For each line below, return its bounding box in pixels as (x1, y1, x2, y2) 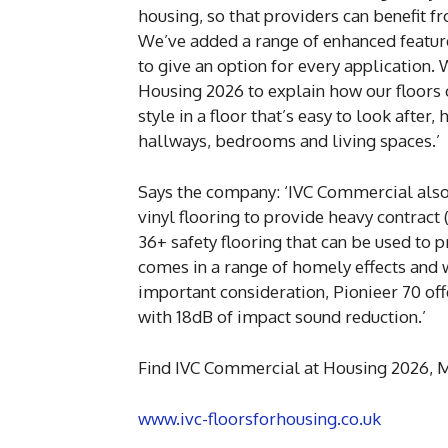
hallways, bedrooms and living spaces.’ (138, 130, 440, 151)
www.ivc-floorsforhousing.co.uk (138, 408, 381, 429)
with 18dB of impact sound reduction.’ (138, 306, 426, 327)
